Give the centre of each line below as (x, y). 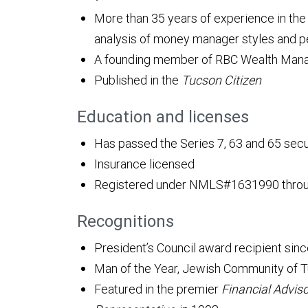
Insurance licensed (144, 164)
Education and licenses (163, 117)
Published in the (138, 80)
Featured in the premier (158, 289)
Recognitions (125, 221)
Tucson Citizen (221, 80)
